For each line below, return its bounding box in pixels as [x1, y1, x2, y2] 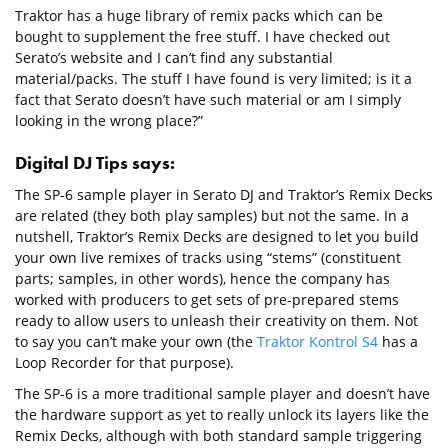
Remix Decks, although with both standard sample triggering [15, 426, 422, 445]
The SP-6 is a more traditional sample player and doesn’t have [15, 384, 430, 403]
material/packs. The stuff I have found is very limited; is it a [15, 69, 412, 88]
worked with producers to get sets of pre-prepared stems [15, 290, 399, 309]
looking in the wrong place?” [15, 111, 203, 130]
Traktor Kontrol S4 [257, 332, 378, 351]
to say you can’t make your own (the [15, 332, 257, 351]
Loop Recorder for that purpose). [15, 353, 234, 372]
